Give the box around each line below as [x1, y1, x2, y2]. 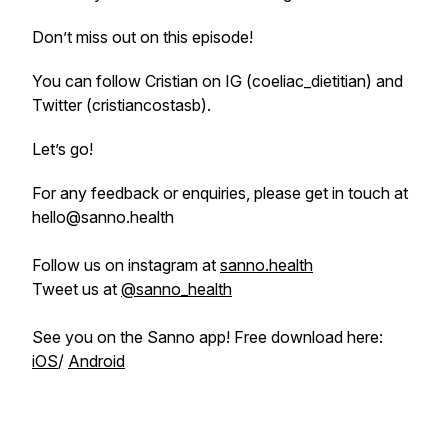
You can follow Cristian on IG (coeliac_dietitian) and [32, 71, 403, 91]
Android [68, 351, 125, 371]
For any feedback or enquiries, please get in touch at [32, 183, 408, 203]
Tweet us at [32, 279, 121, 299]
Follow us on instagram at [32, 255, 220, 275]
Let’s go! [32, 139, 93, 159]
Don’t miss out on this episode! [32, 27, 257, 47]
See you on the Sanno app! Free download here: [32, 327, 383, 347]
